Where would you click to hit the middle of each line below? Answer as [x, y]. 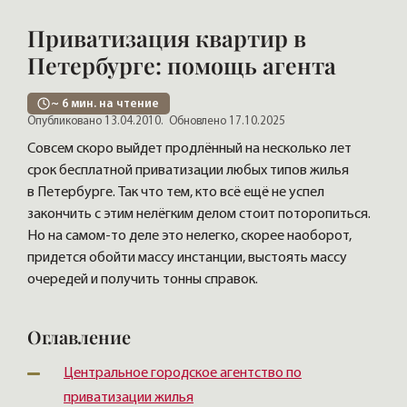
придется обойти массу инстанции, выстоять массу [187, 258]
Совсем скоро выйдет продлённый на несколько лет [189, 149]
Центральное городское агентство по [183, 374]
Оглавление [79, 337]
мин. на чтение [114, 104]
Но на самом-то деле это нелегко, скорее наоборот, [189, 237]
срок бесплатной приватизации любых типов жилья [188, 171]
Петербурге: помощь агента [182, 65]
